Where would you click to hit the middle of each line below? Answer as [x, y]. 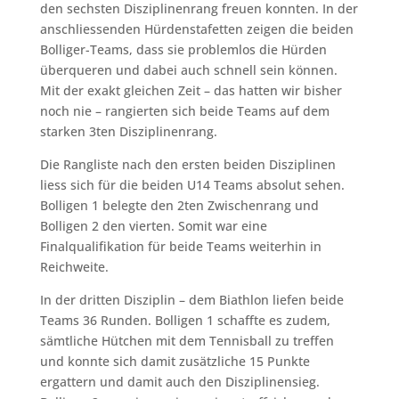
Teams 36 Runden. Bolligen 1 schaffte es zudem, [185, 320]
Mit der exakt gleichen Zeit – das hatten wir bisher [191, 90]
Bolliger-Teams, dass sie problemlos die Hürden [183, 49]
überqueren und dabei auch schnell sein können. [188, 69]
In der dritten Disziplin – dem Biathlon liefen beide [191, 299]
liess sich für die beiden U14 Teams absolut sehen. [192, 184]
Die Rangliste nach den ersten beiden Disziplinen [187, 164]
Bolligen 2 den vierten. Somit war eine [153, 225]
